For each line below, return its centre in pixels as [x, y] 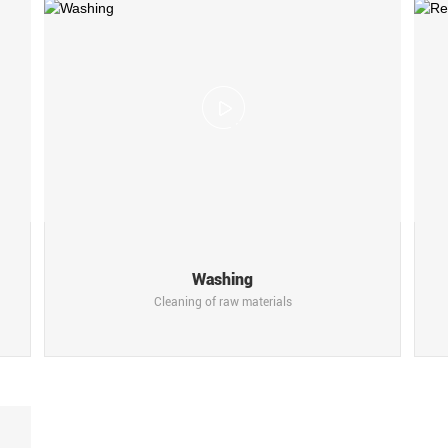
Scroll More [224, 23]
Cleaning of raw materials [222, 302]
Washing [222, 279]
